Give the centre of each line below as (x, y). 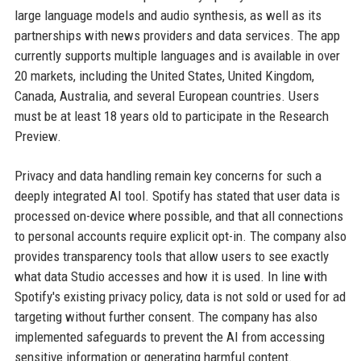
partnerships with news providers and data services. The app (177, 35)
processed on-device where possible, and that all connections (178, 216)
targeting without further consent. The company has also (166, 316)
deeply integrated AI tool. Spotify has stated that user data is (177, 195)
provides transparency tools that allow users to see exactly (171, 256)
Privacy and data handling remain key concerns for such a (168, 175)
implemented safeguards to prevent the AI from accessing (169, 336)
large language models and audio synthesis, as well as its (168, 15)
